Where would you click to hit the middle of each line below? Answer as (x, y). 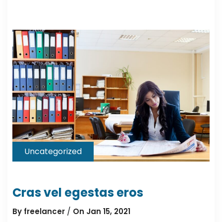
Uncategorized (53, 151)
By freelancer (39, 211)
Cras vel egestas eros (78, 192)
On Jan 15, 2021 (102, 211)
